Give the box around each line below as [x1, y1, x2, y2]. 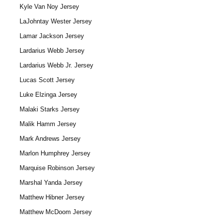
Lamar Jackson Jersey [20, 32, 84, 40]
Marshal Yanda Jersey [20, 179, 83, 186]
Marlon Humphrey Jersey [20, 150, 90, 157]
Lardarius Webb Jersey [20, 47, 85, 54]
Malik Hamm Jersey [20, 120, 76, 128]
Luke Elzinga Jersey [20, 91, 77, 98]
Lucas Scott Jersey [20, 76, 75, 84]
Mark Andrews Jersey [20, 135, 81, 142]
